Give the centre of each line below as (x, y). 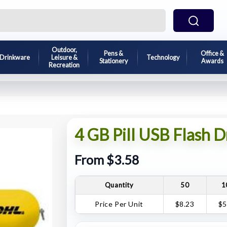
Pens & (113, 53)
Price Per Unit (119, 204)
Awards (212, 61)
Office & (212, 53)
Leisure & (64, 57)
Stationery (113, 61)
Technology (163, 57)
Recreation (64, 65)
